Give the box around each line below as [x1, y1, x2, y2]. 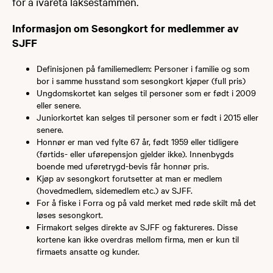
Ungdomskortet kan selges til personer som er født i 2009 [37, 86, 256, 99]
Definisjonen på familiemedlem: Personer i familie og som [37, 62, 249, 74]
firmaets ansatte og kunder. [37, 244, 140, 257]
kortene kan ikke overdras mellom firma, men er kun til [37, 232, 239, 245]
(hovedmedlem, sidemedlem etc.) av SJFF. [37, 183, 193, 196]
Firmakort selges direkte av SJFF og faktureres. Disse [37, 220, 238, 233]
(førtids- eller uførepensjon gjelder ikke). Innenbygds [37, 147, 234, 160]
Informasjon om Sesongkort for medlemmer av [12, 20, 239, 35]
